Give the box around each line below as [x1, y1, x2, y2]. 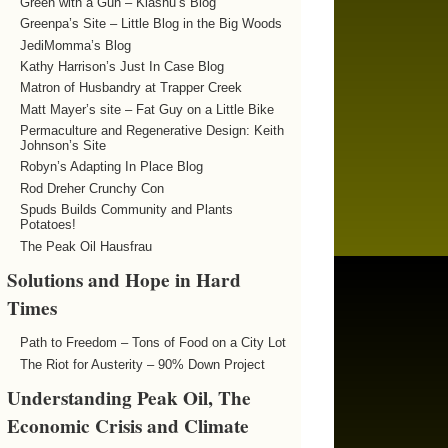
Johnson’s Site [19, 138, 106, 154]
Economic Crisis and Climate [7, 412, 250, 441]
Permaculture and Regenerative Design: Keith [19, 123, 284, 139]
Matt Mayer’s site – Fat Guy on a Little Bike [19, 101, 274, 117]
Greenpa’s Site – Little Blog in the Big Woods [19, 16, 282, 32]
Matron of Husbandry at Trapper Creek [19, 80, 242, 96]
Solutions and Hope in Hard [7, 266, 242, 295]
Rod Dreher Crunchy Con [19, 180, 164, 196]
